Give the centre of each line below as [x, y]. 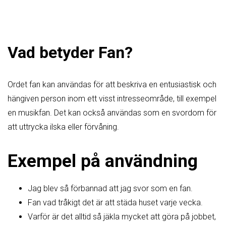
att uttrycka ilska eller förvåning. [63, 127]
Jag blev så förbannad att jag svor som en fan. [110, 189]
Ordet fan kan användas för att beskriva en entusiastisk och [112, 84]
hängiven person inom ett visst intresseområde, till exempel [112, 98]
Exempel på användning [103, 161]
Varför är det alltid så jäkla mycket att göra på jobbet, [122, 217]
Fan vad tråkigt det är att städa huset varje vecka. [115, 203]
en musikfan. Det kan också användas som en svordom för [112, 112]
